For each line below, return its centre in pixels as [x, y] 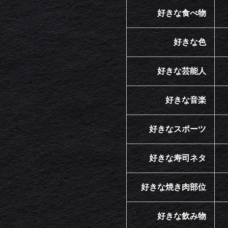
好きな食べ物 [182, 13]
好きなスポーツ [178, 129]
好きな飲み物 [182, 216]
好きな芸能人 [182, 71]
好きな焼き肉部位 [174, 187]
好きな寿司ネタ [178, 158]
